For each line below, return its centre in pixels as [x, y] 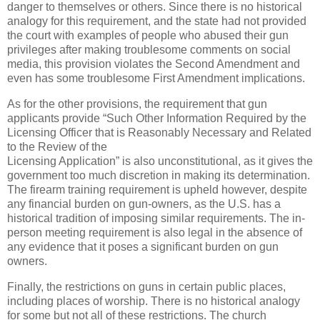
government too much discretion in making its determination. [159, 176]
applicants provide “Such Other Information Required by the [157, 119]
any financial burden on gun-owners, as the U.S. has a [144, 204]
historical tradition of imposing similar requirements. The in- [156, 219]
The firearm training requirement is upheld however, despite [157, 190]
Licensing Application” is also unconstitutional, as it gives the [160, 161]
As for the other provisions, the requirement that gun [137, 104]
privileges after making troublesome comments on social [149, 50]
